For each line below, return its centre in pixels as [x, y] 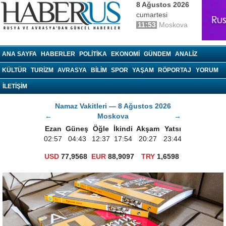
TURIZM [42, 70]
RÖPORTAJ [175, 70]
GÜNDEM [157, 54]
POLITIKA [93, 54]
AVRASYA [72, 70]
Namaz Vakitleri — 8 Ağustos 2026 [113, 106]
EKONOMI [125, 54]
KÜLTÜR [14, 70]
